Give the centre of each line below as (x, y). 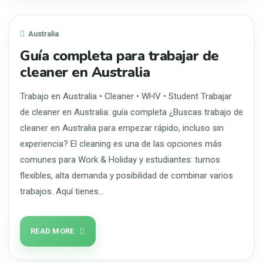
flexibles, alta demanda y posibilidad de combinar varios (127, 176)
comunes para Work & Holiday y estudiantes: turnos (120, 160)
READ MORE (53, 231)
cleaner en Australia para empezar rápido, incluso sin (122, 128)
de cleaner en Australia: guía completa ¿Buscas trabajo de (131, 112)
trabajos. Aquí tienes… (62, 191)
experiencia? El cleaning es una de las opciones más (121, 144)
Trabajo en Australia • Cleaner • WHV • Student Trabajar (126, 96)
